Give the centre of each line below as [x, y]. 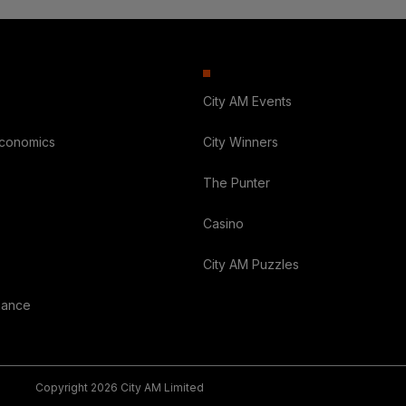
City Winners [240, 142]
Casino [223, 224]
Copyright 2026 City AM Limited [120, 388]
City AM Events [247, 101]
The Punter [236, 183]
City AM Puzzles [251, 265]
